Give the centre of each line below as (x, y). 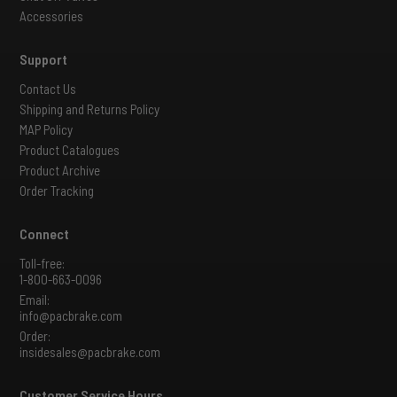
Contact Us (48, 88)
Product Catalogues (70, 149)
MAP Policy (46, 129)
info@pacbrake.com (71, 315)
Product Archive (60, 170)
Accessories (51, 16)
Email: (35, 299)
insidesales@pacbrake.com (90, 351)
